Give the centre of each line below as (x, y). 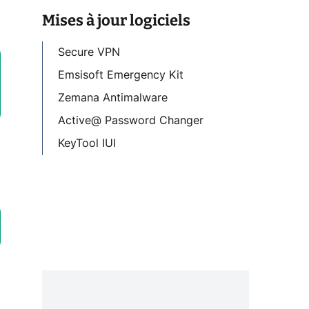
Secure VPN (89, 52)
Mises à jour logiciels (116, 20)
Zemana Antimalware (113, 98)
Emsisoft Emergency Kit (121, 75)
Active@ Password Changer (131, 120)
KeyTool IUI (87, 143)
